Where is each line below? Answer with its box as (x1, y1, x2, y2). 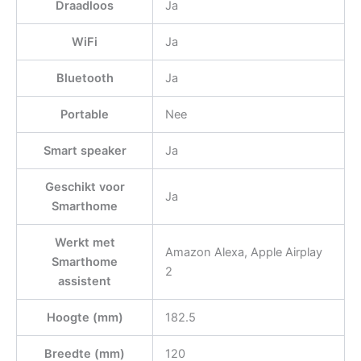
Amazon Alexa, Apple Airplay (164, 245, 322, 260)
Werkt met (54, 235, 115, 251)
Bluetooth (56, 71, 114, 86)
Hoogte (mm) (46, 310, 123, 326)
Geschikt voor (44, 180, 125, 195)
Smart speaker (43, 143, 127, 159)
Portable (60, 107, 109, 122)
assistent (58, 274, 111, 289)
